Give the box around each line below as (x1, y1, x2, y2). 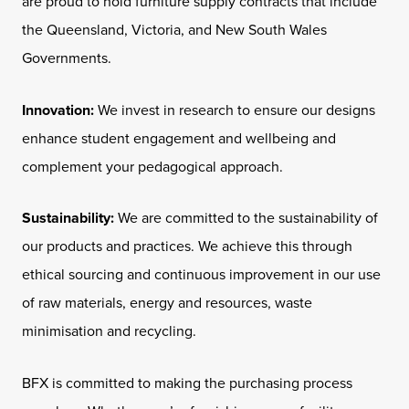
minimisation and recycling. (22, 320, 196, 342)
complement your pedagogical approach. (22, 155, 283, 177)
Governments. (22, 47, 111, 69)
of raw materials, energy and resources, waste (22, 292, 312, 314)
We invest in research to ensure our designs (94, 99, 375, 121)
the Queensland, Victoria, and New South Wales (22, 19, 327, 41)
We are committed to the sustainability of (114, 207, 378, 229)
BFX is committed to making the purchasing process (22, 372, 352, 394)
